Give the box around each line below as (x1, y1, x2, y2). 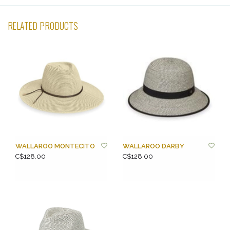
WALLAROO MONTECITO (15, 142, 95, 150)
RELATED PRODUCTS (8, 19, 78, 32)
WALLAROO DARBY (123, 142, 184, 150)
